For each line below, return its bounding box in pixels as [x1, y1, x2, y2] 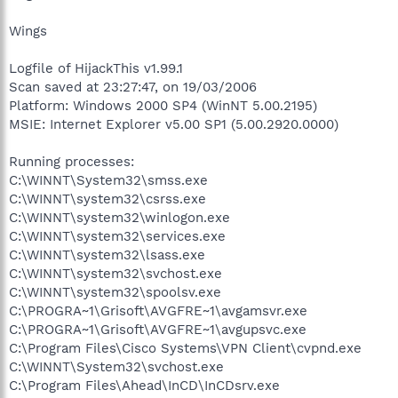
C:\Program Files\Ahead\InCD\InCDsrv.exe [9, 377, 280, 394]
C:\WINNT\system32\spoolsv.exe [9, 283, 221, 300]
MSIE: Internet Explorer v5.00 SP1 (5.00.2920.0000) [9, 115, 338, 132]
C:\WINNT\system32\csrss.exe [9, 190, 206, 207]
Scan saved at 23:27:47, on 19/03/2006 [9, 78, 257, 95]
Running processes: [9, 153, 134, 170]
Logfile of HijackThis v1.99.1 [9, 60, 183, 76]
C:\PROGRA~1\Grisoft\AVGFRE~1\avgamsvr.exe [9, 302, 307, 319]
